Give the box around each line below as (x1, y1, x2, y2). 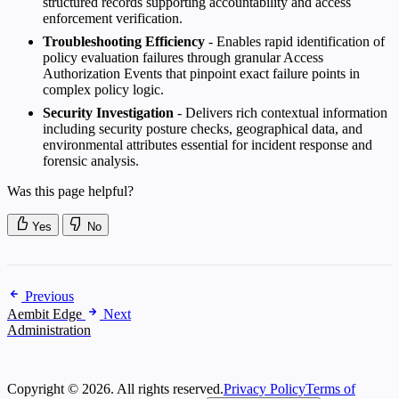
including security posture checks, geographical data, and (43, 120, 362, 136)
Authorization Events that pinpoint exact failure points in (43, 65, 360, 81)
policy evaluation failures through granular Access (43, 49, 323, 65)
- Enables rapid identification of (205, 33, 385, 49)
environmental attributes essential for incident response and (43, 136, 372, 152)
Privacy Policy (224, 380, 305, 396)
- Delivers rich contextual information (174, 104, 387, 120)
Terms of (305, 380, 355, 396)
